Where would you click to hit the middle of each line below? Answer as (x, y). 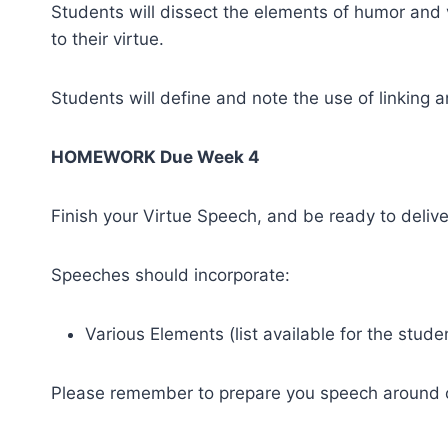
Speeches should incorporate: (170, 274)
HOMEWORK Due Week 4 (155, 156)
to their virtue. (110, 38)
